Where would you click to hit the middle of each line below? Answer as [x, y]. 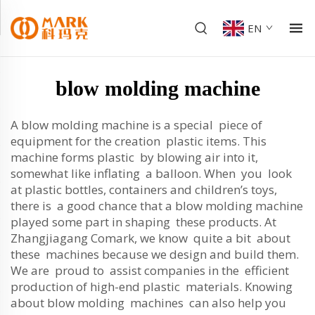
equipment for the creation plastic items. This [139, 141]
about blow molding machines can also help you [150, 303]
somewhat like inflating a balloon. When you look [151, 173]
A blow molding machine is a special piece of [136, 125]
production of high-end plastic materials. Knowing [152, 287]
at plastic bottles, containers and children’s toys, [144, 189]
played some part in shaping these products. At [143, 222]
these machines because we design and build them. [155, 254]
